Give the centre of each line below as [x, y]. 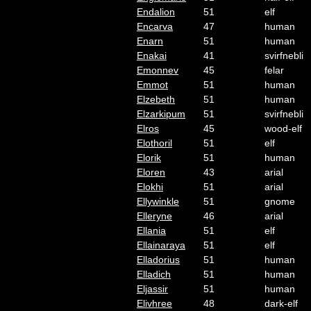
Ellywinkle [158, 201]
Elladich [154, 274]
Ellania [151, 230]
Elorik [149, 158]
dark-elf [281, 303]
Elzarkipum [161, 114]
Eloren [151, 172]
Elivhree [154, 303]
